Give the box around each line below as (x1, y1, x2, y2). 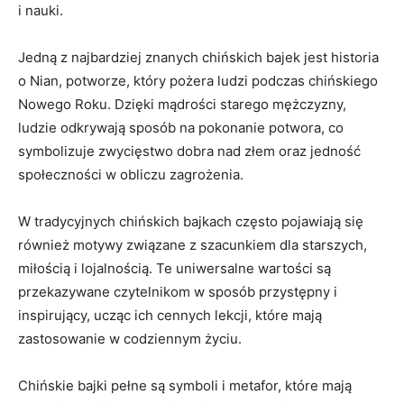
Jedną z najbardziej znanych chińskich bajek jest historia (18, 48, 379, 66)
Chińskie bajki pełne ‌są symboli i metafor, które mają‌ (18, 376, 352, 394)
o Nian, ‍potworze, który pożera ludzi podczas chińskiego (18, 71, 378, 89)
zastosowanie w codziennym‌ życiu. (18, 329, 242, 347)
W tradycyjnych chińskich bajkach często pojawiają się (18, 212, 363, 230)
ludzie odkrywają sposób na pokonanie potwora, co (18, 118, 344, 136)
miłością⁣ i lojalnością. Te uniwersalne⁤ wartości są (18, 259, 331, 277)
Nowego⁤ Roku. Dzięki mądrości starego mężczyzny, (18, 95, 346, 113)
